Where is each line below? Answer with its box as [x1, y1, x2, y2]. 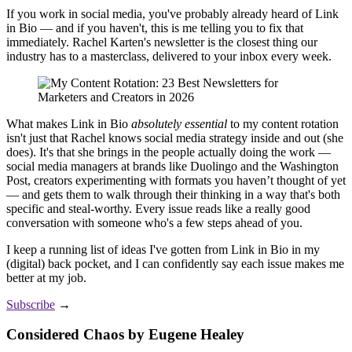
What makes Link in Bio [6, 116, 131, 130]
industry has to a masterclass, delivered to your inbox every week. [6, 49, 332, 63]
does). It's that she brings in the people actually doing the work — [6, 145, 331, 159]
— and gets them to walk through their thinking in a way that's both [6, 187, 340, 201]
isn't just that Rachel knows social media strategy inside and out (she [6, 130, 343, 145]
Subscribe [6, 297, 55, 311]
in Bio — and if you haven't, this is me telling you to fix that [6, 20, 303, 35]
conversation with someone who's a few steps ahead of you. [6, 215, 302, 229]
